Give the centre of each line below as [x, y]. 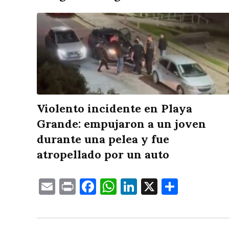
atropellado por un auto [103, 155]
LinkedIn [170, 187]
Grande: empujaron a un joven [121, 124]
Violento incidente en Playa [114, 109]
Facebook [131, 187]
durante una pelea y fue [103, 139]
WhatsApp [156, 187]
